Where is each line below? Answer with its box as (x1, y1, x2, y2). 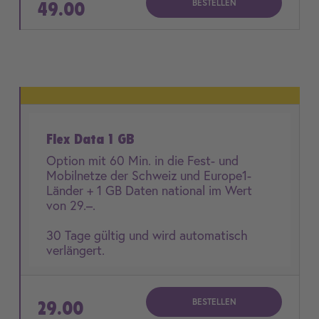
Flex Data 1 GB (46, 130, 135, 147)
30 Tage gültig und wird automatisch (46, 226, 248, 244)
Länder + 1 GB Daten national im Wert (46, 182, 252, 199)
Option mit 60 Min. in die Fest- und (46, 152, 239, 169)
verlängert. (46, 241, 105, 258)
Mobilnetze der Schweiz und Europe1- (46, 167, 251, 184)
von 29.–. (46, 197, 99, 214)
